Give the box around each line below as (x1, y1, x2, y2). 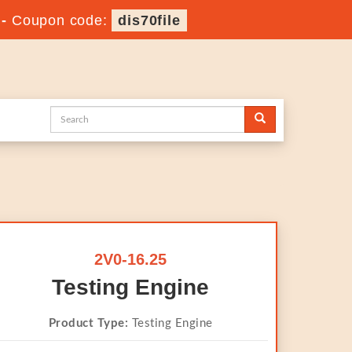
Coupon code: (12, 13, 112, 28)
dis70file (118, 13, 181, 28)
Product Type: (48, 317, 128, 329)
